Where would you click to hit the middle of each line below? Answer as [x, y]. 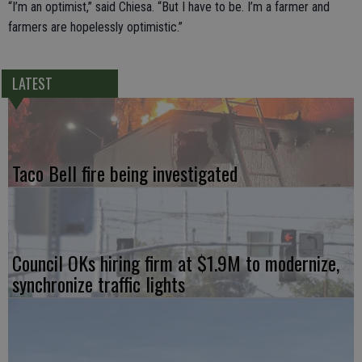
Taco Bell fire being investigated [125, 173]
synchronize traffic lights [99, 284]
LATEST [32, 84]
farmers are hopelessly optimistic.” [95, 27]
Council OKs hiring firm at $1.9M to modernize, [176, 263]
